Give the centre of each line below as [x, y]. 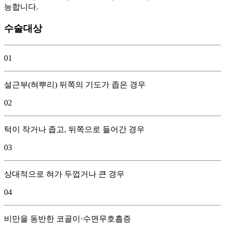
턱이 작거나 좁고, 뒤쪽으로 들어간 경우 [74, 129]
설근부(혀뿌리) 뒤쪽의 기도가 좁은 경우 [75, 84]
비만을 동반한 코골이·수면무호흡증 [68, 218]
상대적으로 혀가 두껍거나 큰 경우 [64, 174]
